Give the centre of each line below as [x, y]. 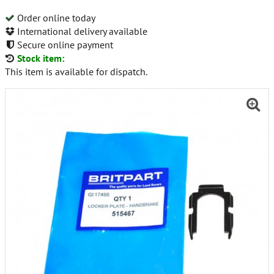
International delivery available [81, 31]
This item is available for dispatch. [76, 71]
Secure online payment [64, 44]
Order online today [55, 17]
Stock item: [41, 58]
